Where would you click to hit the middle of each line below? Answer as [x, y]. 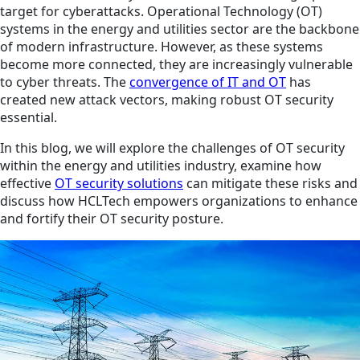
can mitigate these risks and [270, 184]
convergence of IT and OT [208, 82]
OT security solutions [119, 184]
